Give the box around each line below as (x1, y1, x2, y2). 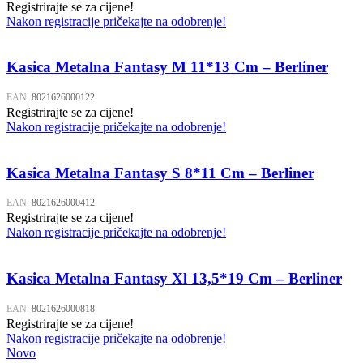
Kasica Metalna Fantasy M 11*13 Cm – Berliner (6, 58, 328, 76)
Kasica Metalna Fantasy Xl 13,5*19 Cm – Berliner (6, 270, 342, 288)
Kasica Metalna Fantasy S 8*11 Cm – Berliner (6, 164, 314, 181)
